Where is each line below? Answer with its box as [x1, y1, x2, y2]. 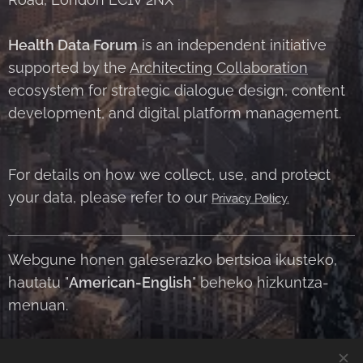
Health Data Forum [8, 36, 138, 54]
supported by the [8, 59, 130, 77]
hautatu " [8, 274, 69, 292]
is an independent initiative [138, 36, 327, 54]
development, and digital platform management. [8, 105, 341, 122]
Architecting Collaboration [130, 59, 308, 77]
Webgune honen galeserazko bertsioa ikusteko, [8, 251, 337, 269]
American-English [69, 274, 192, 292]
